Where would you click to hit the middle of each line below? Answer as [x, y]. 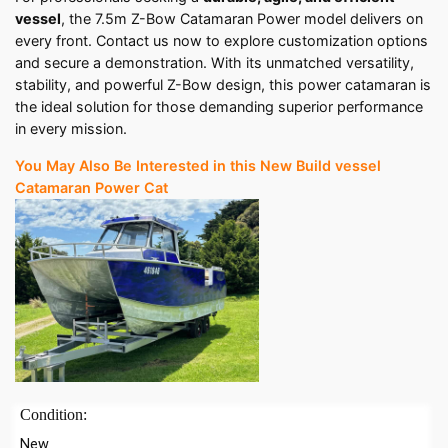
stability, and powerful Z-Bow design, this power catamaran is [223, 85]
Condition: [55, 415]
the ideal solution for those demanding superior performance [219, 107]
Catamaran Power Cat [91, 187]
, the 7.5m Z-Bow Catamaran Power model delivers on [242, 19]
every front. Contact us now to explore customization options [221, 41]
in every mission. [71, 129]
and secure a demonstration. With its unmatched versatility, [214, 63]
